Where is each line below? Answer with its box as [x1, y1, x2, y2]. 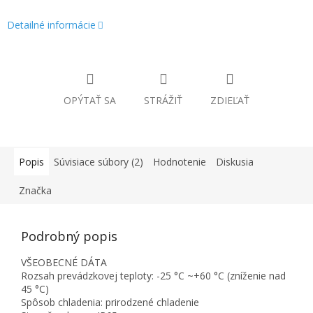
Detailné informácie [7, 18, 96, 32]
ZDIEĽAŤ [210, 94, 249, 108]
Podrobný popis [21, 228, 117, 245]
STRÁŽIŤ [144, 94, 182, 108]
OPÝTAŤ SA [64, 94, 116, 108]
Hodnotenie [153, 155, 206, 169]
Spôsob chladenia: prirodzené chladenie [21, 296, 199, 310]
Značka [19, 184, 52, 198]
